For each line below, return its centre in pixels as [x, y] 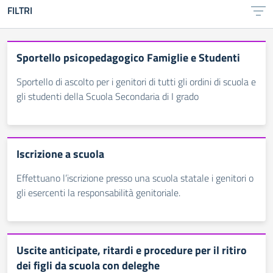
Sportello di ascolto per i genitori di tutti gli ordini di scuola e [136, 82]
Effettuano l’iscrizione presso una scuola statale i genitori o [135, 178]
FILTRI [20, 10]
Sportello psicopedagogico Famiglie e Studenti [128, 58]
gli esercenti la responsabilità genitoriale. [98, 193]
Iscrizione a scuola [60, 154]
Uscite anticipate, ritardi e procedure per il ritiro [132, 250]
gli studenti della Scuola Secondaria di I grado [108, 96]
